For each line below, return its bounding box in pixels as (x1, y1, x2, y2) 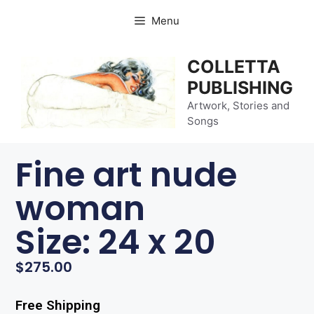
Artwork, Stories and (187, 99, 289, 112)
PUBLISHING (187, 77, 293, 98)
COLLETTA (187, 56, 280, 77)
